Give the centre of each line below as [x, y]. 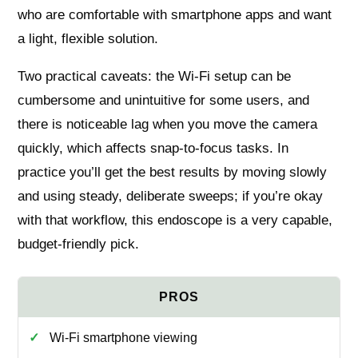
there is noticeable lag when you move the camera [168, 125]
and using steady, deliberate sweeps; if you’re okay [171, 197]
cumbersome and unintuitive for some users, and [164, 101]
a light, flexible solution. [88, 39]
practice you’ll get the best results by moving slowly [173, 173]
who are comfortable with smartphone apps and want [175, 15]
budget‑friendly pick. [79, 245]
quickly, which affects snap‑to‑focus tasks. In [153, 149]
